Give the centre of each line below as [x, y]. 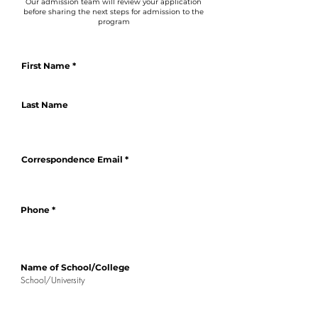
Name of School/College [75, 267]
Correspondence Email [72, 159]
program [114, 22]
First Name [46, 66]
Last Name [45, 105]
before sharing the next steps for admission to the [114, 12]
